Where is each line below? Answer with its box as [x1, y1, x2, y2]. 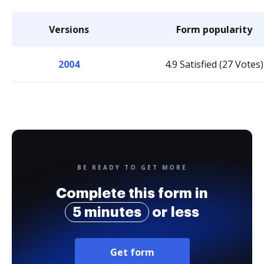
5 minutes [72, 205, 141, 219]
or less [149, 205, 199, 219]
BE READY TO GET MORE [77, 163, 187, 171]
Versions [48, 23, 89, 36]
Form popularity [176, 23, 252, 36]
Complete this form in [56, 186, 208, 200]
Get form [110, 246, 154, 259]
